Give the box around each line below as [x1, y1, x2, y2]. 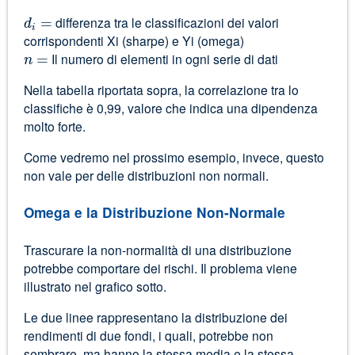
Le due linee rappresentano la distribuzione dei [23, 307, 288, 326]
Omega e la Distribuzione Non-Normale [23, 202, 285, 222]
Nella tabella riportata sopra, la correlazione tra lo [23, 81, 299, 99]
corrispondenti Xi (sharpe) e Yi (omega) [23, 32, 244, 50]
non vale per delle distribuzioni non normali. [23, 166, 269, 184]
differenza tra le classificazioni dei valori [52, 13, 279, 32]
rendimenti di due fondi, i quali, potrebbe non [23, 326, 273, 344]
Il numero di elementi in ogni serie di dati [48, 50, 278, 68]
